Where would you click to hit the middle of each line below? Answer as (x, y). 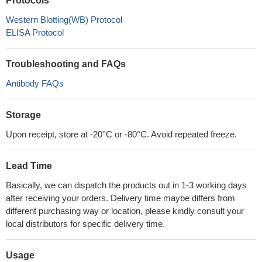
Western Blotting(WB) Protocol (64, 20)
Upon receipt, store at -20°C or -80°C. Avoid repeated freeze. (121, 134)
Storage (23, 115)
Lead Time (29, 166)
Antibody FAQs (35, 83)
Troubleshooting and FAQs (66, 64)
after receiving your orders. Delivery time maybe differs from (120, 198)
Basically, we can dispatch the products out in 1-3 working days (126, 185)
